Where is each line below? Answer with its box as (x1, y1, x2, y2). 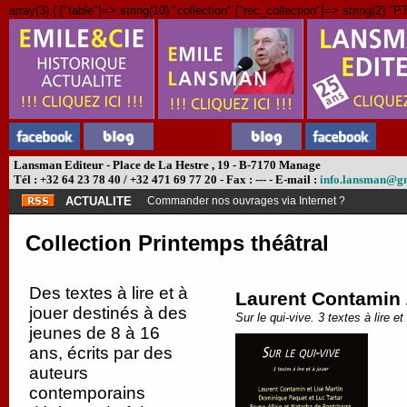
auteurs (29, 363, 88, 382)
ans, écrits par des (29, 343, 173, 362)
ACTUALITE (65, 194, 132, 208)
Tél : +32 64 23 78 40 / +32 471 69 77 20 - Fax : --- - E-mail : (11, 173, 320, 186)
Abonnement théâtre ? (147, 194, 257, 207)
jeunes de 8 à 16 (29, 323, 160, 342)
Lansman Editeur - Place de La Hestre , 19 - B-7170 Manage (11, 158, 321, 172)
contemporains (29, 383, 145, 402)
